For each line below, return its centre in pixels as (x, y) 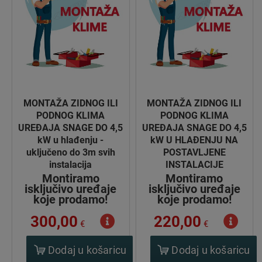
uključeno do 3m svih (70, 152)
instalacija (71, 164)
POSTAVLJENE (194, 152)
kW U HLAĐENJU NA (194, 140)
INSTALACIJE (194, 164)
